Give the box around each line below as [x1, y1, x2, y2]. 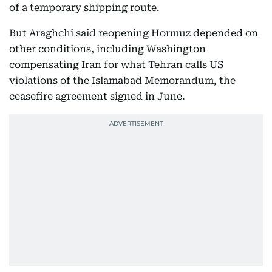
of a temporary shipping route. [9, 2, 160, 13]
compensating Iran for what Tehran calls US [9, 59, 223, 70]
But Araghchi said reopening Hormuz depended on [9, 27, 258, 39]
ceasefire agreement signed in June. [9, 90, 185, 102]
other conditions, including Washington [9, 43, 206, 55]
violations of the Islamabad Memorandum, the [9, 75, 236, 86]
